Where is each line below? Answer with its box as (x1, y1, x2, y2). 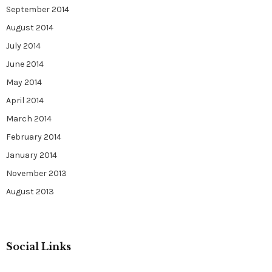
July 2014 (6, 41, 41, 51)
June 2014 (6, 59, 44, 69)
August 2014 (6, 22, 53, 33)
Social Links (6, 240, 71, 253)
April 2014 (6, 95, 44, 106)
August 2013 (6, 186, 54, 197)
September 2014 (6, 4, 69, 15)
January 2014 (6, 150, 57, 160)
